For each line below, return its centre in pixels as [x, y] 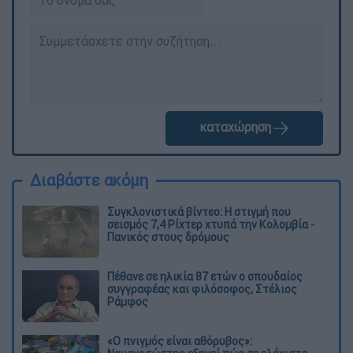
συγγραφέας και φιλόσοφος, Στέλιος [202, 290]
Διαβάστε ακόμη [89, 180]
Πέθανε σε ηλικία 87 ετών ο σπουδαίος [205, 277]
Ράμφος [128, 302]
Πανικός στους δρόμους [168, 238]
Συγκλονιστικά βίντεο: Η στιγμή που [199, 212]
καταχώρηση [235, 127]
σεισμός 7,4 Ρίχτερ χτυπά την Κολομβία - [211, 225]
